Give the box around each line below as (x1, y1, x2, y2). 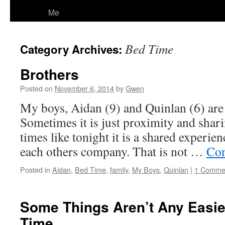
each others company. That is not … (20, 143, 206, 160)
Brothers (20, 64, 79, 84)
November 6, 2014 (55, 83, 114, 93)
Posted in (20, 164, 50, 175)
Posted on (20, 83, 53, 93)
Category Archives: (20, 41, 125, 57)
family (110, 164, 128, 175)
